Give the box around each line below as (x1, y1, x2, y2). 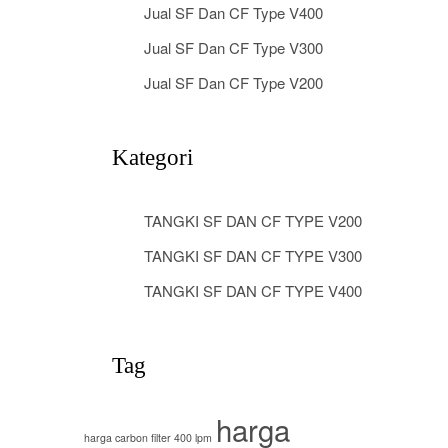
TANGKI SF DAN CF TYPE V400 (144, 280, 362, 301)
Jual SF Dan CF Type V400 (144, 2, 323, 23)
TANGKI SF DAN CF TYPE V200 (144, 210, 362, 231)
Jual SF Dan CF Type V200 (144, 72, 323, 93)
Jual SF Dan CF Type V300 (144, 37, 323, 58)
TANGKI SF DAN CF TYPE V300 (144, 245, 362, 266)
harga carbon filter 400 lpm (84, 430, 212, 445)
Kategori (112, 145, 193, 170)
